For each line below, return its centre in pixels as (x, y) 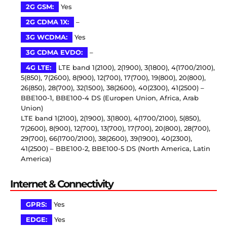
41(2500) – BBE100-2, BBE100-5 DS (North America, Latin (116, 149)
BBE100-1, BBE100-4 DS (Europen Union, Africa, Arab (110, 98)
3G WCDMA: (47, 37)
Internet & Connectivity (62, 184)
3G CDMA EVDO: (54, 53)
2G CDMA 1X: (47, 22)
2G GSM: (40, 7)
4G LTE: (39, 68)
